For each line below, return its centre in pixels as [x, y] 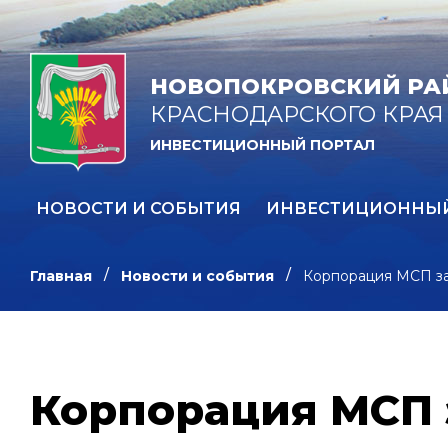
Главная [61, 276]
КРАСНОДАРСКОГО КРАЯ [297, 115]
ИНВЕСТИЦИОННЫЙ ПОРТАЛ [262, 145]
